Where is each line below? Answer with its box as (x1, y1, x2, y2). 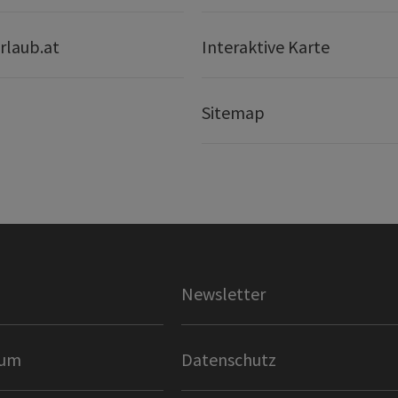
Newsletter (180, 283, 266, 306)
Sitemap (201, 101, 265, 124)
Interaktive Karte (201, 36, 330, 59)
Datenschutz (180, 348, 276, 371)
